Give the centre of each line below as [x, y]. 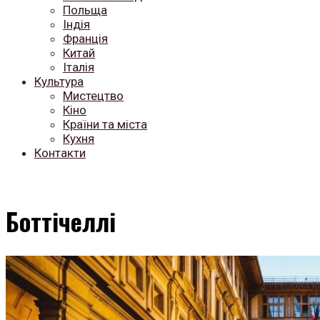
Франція [85, 39]
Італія [79, 67]
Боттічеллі [61, 221]
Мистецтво [93, 96]
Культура [59, 81]
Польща [85, 10]
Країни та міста [105, 124]
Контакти [60, 153]
